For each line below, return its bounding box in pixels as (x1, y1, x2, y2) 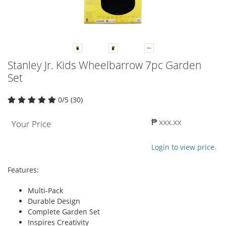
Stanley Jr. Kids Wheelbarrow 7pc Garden (8, 58, 201, 72)
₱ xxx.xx (151, 116, 181, 128)
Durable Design (28, 196, 80, 206)
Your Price (12, 118, 51, 130)
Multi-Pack (28, 185, 63, 195)
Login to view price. (151, 142, 216, 152)
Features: (8, 164, 39, 175)
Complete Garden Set (28, 206, 100, 216)
